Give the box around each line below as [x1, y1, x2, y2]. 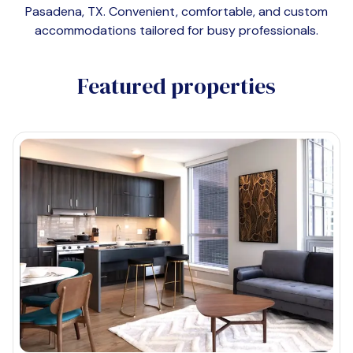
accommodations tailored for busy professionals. [35, 22, 318, 39]
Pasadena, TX [25, 3, 103, 20]
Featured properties [77, 71, 276, 101]
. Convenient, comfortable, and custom [103, 3, 328, 20]
